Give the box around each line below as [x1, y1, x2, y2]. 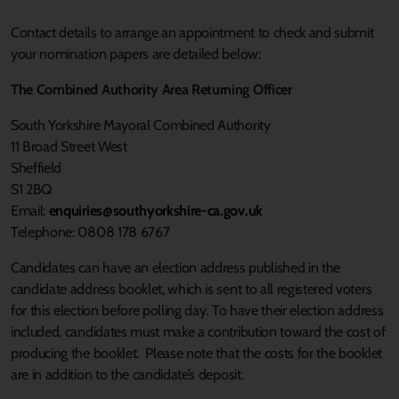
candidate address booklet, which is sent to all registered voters [11, 281, 372, 298]
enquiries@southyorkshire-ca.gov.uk [48, 202, 263, 220]
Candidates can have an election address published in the [11, 259, 341, 277]
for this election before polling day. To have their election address [11, 302, 384, 320]
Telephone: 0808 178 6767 [11, 224, 170, 241]
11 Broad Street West [11, 138, 127, 156]
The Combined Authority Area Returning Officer [11, 81, 292, 99]
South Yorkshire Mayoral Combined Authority [11, 117, 271, 134]
